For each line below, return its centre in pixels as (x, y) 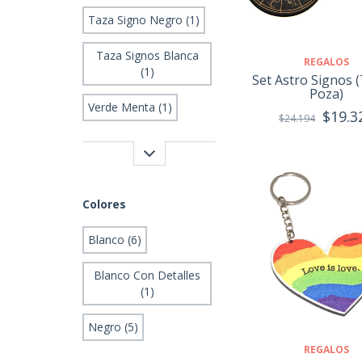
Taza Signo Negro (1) (144, 19)
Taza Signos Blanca (147, 55)
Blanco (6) (115, 239)
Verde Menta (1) (130, 107)
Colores (104, 204)
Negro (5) (113, 326)
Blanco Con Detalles (147, 275)
